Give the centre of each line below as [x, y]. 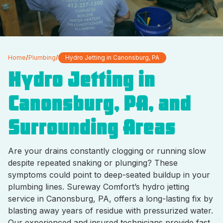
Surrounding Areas [92, 128]
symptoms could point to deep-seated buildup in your [109, 175]
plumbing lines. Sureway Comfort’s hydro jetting [99, 187]
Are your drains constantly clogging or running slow [107, 151]
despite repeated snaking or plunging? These [93, 163]
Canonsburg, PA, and [99, 104]
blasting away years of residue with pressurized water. [111, 211]
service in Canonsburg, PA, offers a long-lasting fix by [111, 199]
